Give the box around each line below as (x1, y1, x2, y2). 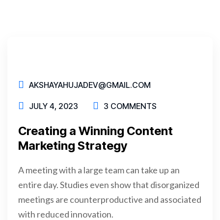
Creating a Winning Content (18, 124, 173, 138)
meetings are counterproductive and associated (18, 194, 201, 205)
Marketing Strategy (18, 138, 127, 153)
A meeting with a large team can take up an (18, 165, 180, 175)
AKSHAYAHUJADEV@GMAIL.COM (29, 80, 151, 90)
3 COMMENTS (104, 101, 157, 111)
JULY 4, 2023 (29, 101, 78, 111)
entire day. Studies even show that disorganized (18, 179, 199, 190)
